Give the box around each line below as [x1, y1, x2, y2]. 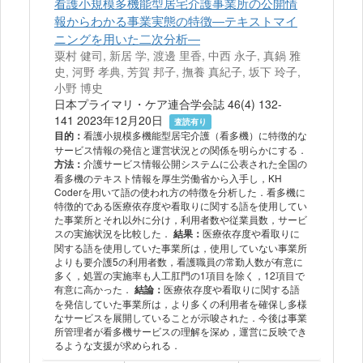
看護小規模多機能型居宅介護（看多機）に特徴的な [83, 128, 307, 142]
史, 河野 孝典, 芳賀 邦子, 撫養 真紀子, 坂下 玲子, [54, 63, 301, 79]
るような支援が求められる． [54, 338, 181, 352]
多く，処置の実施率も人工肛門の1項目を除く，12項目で [54, 268, 305, 282]
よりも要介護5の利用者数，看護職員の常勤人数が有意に [54, 254, 303, 268]
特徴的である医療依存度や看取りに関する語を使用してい [54, 199, 307, 212]
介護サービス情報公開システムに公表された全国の [83, 156, 307, 170]
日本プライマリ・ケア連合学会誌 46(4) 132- [54, 96, 282, 112]
